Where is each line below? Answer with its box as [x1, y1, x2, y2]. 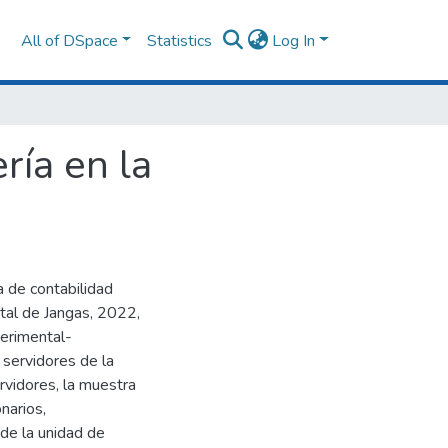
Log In [272, 29, 316, 52]
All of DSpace [20, 29, 118, 52]
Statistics [147, 29, 213, 52]
